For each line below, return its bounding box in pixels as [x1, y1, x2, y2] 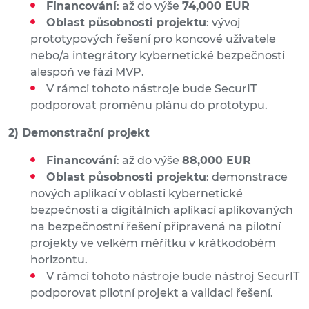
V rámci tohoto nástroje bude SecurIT [46, 82, 257, 96]
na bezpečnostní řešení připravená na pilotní [30, 220, 281, 234]
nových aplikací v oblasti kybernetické [30, 187, 243, 201]
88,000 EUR [182, 154, 251, 168]
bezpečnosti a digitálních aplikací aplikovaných [30, 203, 293, 217]
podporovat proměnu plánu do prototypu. [30, 99, 268, 112]
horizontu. [30, 253, 88, 267]
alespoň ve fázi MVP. [30, 66, 144, 79]
